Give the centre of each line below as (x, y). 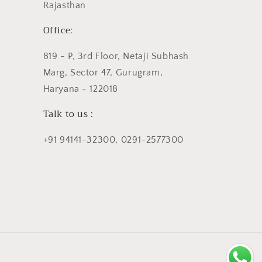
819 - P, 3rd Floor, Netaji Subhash (116, 56)
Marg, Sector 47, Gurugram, (103, 73)
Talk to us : (68, 114)
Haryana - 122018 (81, 89)
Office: (58, 31)
